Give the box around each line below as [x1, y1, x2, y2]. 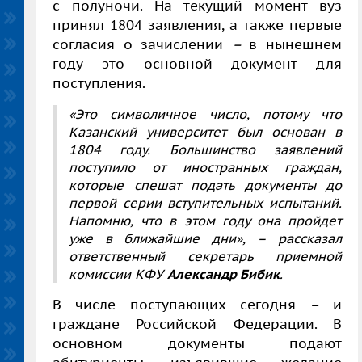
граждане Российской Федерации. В [53, 314, 342, 333]
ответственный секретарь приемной [69, 247, 342, 264]
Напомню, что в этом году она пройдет [69, 212, 342, 229]
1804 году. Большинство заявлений [69, 141, 342, 158]
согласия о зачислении [53, 35, 232, 53]
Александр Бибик [167, 265, 280, 282]
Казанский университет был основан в [69, 123, 342, 140]
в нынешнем [249, 35, 343, 53]
